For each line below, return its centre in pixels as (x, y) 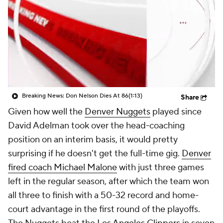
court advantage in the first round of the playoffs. (104, 209)
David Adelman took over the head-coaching (96, 126)
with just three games (161, 167)
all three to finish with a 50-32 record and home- (103, 195)
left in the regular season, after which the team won (109, 181)
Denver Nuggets (117, 112)
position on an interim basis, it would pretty (93, 140)
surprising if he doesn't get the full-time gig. (95, 154)
